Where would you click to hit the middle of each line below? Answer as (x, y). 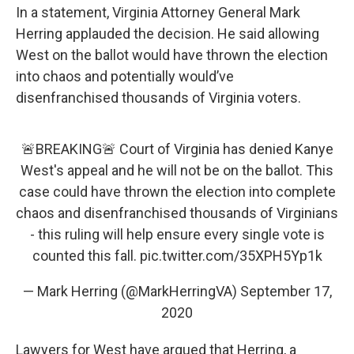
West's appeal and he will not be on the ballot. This (177, 170)
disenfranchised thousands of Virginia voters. (160, 97)
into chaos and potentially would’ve (125, 76)
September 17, (286, 291)
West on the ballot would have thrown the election (172, 55)
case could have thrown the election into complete (177, 191)
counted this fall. (86, 255)
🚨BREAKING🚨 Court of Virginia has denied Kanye (177, 149)
